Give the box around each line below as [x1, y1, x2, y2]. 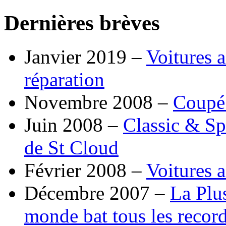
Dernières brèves [4, 11, 160, 35]
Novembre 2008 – [24, 91, 173, 114]
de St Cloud [24, 137, 119, 159]
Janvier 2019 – [24, 46, 146, 68]
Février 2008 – [24, 159, 146, 182]
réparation [24, 69, 104, 91]
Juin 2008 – [24, 114, 123, 136]
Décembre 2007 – [24, 182, 170, 204]
